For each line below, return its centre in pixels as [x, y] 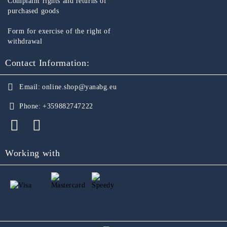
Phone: [30, 106]
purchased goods [33, 11]
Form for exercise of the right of [59, 31]
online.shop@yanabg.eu [80, 87]
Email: [30, 87]
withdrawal [25, 42]
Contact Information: [47, 63]
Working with [33, 153]
